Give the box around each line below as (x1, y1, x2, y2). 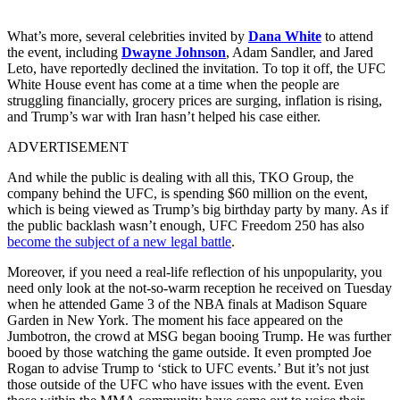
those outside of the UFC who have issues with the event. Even (7, 377, 363, 393)
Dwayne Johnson (121, 45, 226, 61)
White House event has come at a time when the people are (7, 77, 339, 93)
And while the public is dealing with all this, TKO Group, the (7, 170, 354, 186)
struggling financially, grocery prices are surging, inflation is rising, (7, 93, 382, 109)
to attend (321, 29, 373, 45)
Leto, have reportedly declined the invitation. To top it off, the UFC (7, 61, 386, 77)
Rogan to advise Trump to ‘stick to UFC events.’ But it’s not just (7, 361, 369, 377)
